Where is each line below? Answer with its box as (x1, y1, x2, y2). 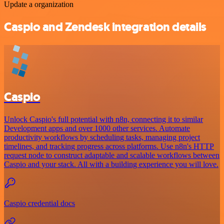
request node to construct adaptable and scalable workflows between (4, 151, 219, 160)
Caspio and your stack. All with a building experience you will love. (4, 160, 218, 169)
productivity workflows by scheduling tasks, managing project (4, 133, 200, 142)
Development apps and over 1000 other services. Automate (4, 124, 190, 133)
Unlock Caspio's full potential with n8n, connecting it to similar (4, 115, 203, 124)
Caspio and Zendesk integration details (4, 19, 206, 35)
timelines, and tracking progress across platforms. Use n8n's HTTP (4, 142, 214, 151)
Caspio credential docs (4, 199, 75, 208)
